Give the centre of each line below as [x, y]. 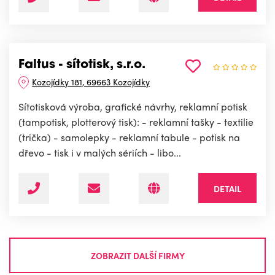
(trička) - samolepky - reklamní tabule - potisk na [129, 137]
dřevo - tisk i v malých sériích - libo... [100, 153]
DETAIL [227, 189]
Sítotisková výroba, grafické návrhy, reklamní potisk [133, 107]
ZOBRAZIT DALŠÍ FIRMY [137, 255]
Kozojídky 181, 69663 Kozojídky [91, 82]
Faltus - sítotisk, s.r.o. [82, 65]
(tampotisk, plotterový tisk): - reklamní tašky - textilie [136, 122]
